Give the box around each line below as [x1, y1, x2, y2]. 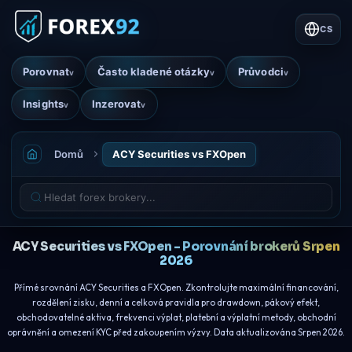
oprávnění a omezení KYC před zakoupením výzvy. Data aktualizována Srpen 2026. [7, 326, 345, 338]
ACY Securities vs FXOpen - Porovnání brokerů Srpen [12, 238, 340, 254]
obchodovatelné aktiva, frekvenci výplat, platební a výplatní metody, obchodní [16, 311, 336, 323]
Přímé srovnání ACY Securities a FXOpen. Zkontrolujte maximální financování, [13, 281, 339, 293]
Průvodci [237, 65, 284, 78]
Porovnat [23, 65, 70, 78]
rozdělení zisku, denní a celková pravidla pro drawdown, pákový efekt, [32, 296, 320, 308]
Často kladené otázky [97, 65, 210, 78]
